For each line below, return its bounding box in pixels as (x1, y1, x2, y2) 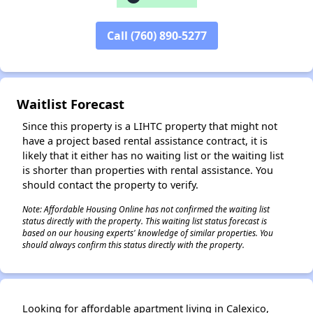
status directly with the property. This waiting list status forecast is (22, 214, 267, 226)
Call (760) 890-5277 (106, 27, 207, 43)
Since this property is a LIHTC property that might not (22, 119, 277, 133)
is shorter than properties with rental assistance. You (22, 163, 273, 177)
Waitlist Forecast (17, 94, 124, 112)
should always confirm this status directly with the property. (22, 238, 245, 250)
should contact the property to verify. (22, 177, 198, 191)
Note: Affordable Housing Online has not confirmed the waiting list (22, 203, 270, 214)
